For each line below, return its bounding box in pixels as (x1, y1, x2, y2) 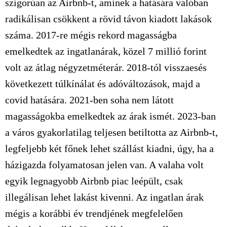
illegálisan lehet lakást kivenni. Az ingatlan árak (5, 192, 204, 203)
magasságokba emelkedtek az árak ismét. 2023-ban (5, 110, 216, 122)
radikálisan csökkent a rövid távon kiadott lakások (5, 13, 212, 24)
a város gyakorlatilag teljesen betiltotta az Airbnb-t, (5, 127, 218, 138)
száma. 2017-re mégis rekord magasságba (5, 29, 177, 41)
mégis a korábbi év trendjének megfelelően (5, 208, 183, 219)
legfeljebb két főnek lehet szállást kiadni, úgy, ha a (5, 143, 214, 154)
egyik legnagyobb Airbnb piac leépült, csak (5, 175, 183, 186)
